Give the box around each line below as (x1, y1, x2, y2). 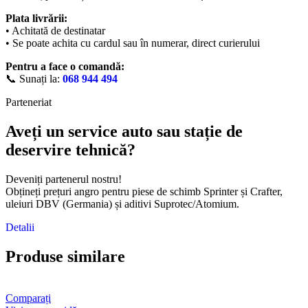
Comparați (5, 291, 51, 304)
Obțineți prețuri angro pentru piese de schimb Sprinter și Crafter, (5, 185, 283, 197)
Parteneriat (5, 96, 52, 109)
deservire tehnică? (5, 141, 135, 159)
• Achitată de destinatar (5, 25, 105, 37)
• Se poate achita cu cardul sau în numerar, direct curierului (5, 37, 260, 49)
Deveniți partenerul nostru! (5, 173, 122, 185)
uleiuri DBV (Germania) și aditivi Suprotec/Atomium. (5, 197, 239, 210)
